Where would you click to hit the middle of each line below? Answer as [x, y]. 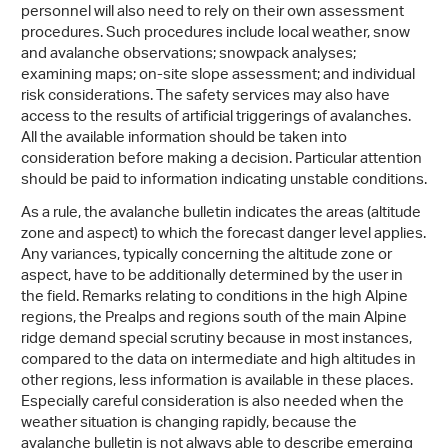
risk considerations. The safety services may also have [205, 96]
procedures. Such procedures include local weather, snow [215, 33]
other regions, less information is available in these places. [217, 381]
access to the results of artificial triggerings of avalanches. [216, 117]
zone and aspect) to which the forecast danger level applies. [223, 234]
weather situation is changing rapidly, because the [189, 423]
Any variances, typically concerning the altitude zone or [206, 255]
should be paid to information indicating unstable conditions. [224, 180]
